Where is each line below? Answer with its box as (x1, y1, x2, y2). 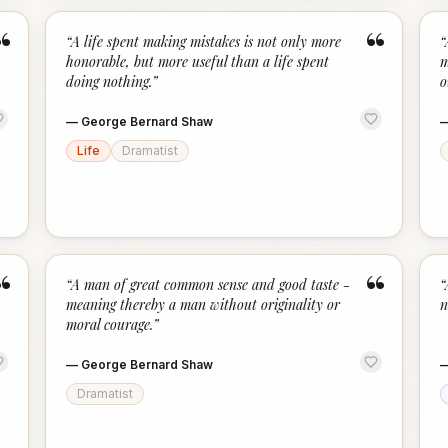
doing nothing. (66, 72, 153, 91)
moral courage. (66, 315, 154, 334)
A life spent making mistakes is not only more (71, 32, 342, 51)
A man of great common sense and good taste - (71, 275, 351, 294)
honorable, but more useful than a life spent (66, 52, 330, 71)
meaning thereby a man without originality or (66, 295, 341, 314)
